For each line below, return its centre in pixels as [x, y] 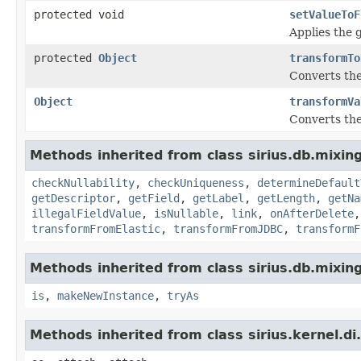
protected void [79, 14]
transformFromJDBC [228, 228]
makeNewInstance [106, 295]
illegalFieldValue [86, 213]
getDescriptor [73, 198]
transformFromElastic [96, 228]
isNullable [186, 213]
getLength [286, 198]
